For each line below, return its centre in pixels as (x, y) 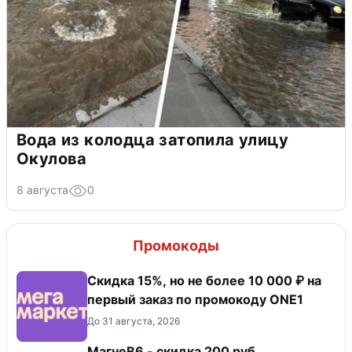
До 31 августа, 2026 (134, 321)
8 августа (42, 190)
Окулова (52, 159)
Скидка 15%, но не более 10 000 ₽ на (204, 281)
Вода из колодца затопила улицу (152, 140)
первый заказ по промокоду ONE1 (195, 300)
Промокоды (176, 246)
